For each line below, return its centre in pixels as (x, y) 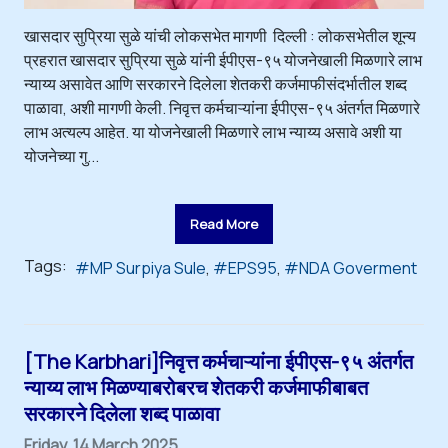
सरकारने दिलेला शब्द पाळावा (122, 413)
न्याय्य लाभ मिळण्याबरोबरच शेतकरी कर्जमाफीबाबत (196, 387)
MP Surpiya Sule (148, 267)
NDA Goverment (358, 267)
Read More (224, 223)
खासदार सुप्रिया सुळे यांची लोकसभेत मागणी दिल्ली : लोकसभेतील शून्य (220, 35)
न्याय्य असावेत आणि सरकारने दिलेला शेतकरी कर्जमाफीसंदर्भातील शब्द (215, 83)
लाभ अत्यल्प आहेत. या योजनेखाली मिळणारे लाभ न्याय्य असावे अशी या (213, 131)
